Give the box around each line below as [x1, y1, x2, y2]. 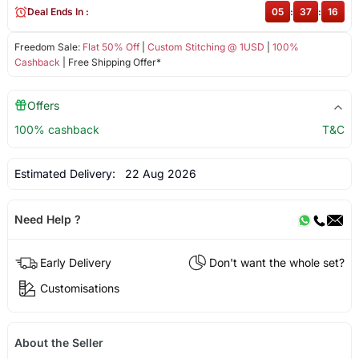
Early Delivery [39, 255, 111, 269]
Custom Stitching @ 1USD [147, 41, 264, 54]
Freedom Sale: [14, 41, 83, 54]
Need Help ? [14, 212, 81, 227]
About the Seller [14, 335, 103, 349]
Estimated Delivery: [14, 167, 119, 181]
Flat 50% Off [82, 41, 139, 54]
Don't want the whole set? [209, 255, 345, 269]
